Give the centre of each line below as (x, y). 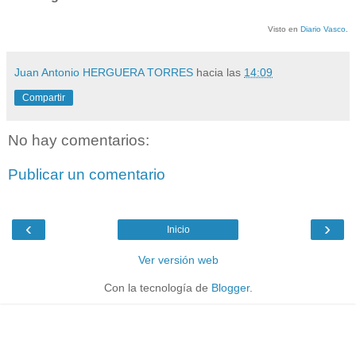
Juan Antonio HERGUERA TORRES (104, 72)
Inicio (178, 229)
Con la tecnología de (157, 287)
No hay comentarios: (79, 140)
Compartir (44, 97)
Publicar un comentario (87, 175)
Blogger (230, 287)
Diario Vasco (323, 29)
